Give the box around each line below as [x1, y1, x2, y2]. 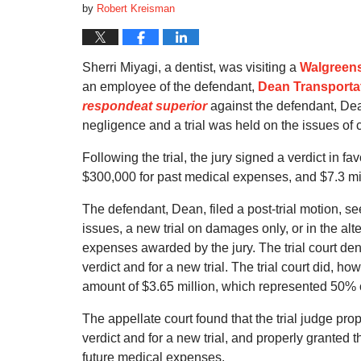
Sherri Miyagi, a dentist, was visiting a [82, 60, 300, 74]
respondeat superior [82, 99, 207, 113]
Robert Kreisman [97, 2, 175, 15]
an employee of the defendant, [82, 80, 258, 93]
